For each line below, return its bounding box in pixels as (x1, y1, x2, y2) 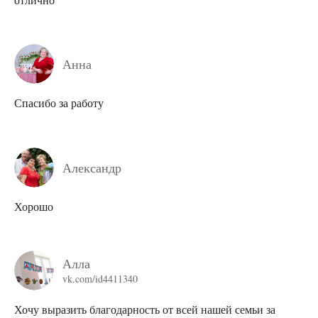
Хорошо (14, 198, 53, 214)
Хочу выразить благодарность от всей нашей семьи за (14, 301, 275, 317)
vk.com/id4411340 (62, 272, 138, 286)
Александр (62, 158, 121, 176)
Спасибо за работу (14, 95, 104, 111)
